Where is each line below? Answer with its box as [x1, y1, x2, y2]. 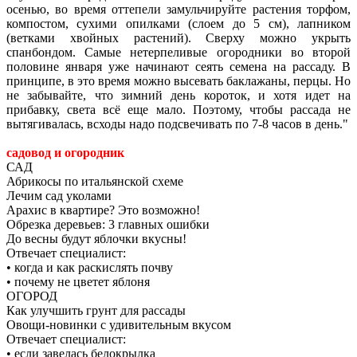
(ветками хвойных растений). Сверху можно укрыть [6, 31, 351, 45]
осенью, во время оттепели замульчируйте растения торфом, [6, 2, 351, 17]
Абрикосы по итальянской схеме [6, 175, 183, 189]
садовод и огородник [6, 146, 124, 160]
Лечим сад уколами [6, 189, 112, 203]
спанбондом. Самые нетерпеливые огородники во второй [6, 45, 351, 60]
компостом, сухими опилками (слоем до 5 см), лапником [6, 17, 351, 31]
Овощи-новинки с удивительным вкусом [6, 318, 231, 332]
